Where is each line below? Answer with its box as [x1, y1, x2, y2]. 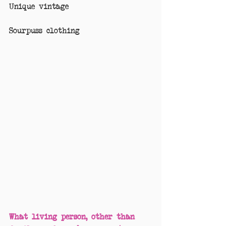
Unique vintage [9, 1, 69, 11]
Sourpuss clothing [9, 25, 80, 35]
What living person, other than [9, 211, 139, 221]
